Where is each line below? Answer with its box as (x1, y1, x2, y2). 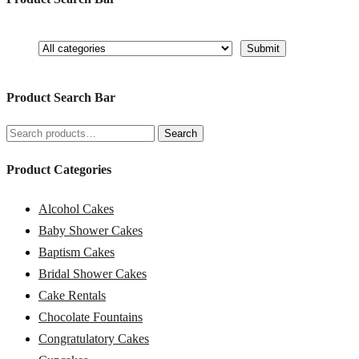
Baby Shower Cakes (38, 223, 143, 237)
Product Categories (6, 163, 111, 177)
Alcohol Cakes (38, 201, 114, 216)
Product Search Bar (6, 90, 115, 104)
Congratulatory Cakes (38, 331, 149, 345)
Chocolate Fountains (38, 309, 143, 324)
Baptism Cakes (38, 244, 115, 259)
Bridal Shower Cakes (38, 266, 147, 280)
